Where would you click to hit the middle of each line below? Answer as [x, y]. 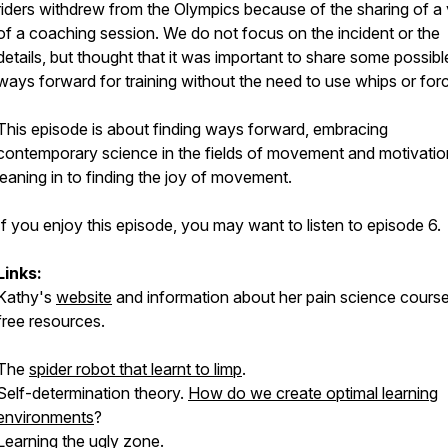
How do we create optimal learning [313, 393]
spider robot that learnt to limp [135, 369]
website [84, 297]
